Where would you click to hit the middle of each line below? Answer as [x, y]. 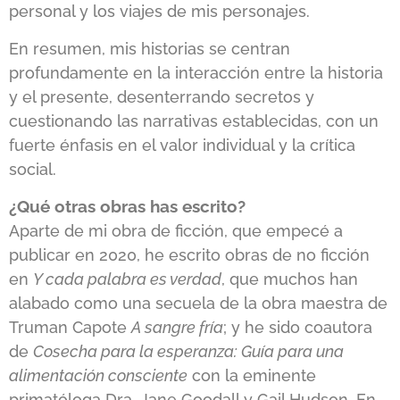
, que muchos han [290, 279]
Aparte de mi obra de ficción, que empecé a [176, 231]
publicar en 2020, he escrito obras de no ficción [189, 255]
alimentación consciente [98, 376]
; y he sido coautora [298, 328]
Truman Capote [70, 328]
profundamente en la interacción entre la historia [196, 72]
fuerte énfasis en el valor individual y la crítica [182, 145]
